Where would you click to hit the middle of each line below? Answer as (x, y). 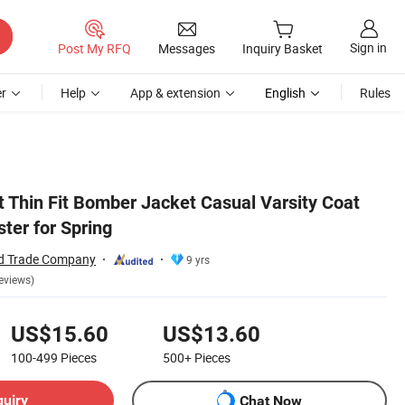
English (285, 93)
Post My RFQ (94, 48)
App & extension (175, 93)
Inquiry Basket (283, 49)
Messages (187, 48)
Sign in (368, 48)
